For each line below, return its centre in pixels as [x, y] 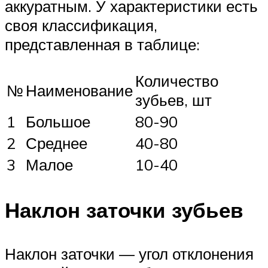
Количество [177, 80]
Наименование [79, 90]
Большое [58, 121]
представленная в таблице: [102, 45]
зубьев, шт [173, 100]
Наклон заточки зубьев [124, 210]
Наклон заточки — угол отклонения [129, 254]
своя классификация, [81, 25]
